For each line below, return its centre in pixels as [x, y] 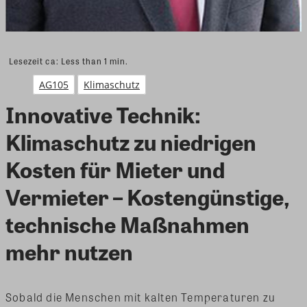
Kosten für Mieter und [115, 169]
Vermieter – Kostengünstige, [148, 196]
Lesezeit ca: [35, 61]
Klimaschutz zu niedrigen [131, 141]
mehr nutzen [69, 251]
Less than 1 [84, 61]
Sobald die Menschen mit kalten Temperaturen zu [141, 297]
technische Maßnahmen [127, 223]
